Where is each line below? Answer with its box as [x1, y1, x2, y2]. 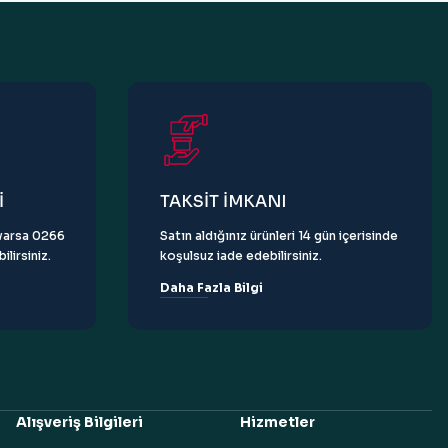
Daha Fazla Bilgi [160, 280, 263, 295]
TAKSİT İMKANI [160, 191, 286, 212]
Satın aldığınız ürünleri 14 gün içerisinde [160, 228, 398, 243]
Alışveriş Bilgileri [16, 413, 143, 431]
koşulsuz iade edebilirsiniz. [160, 248, 322, 263]
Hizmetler [240, 413, 315, 431]
